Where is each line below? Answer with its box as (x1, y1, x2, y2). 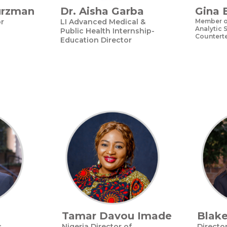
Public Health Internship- (60, 26, 155, 35)
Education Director (60, 35, 132, 45)
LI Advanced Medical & (60, 17, 145, 26)
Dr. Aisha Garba (60, 5, 144, 17)
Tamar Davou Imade (62, 210, 172, 222)
